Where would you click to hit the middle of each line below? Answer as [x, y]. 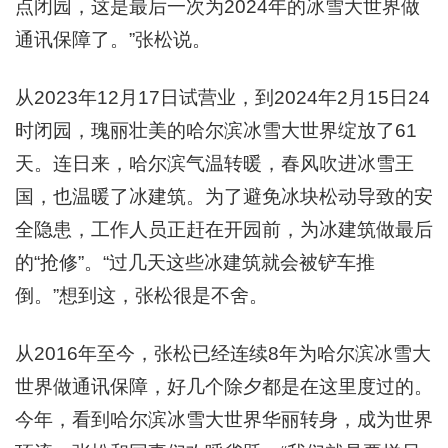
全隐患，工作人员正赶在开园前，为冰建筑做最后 [224, 229]
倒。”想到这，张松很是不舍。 [141, 295]
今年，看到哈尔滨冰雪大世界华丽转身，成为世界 [224, 419]
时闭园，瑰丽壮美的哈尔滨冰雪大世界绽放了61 [216, 130]
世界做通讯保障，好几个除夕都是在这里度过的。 [224, 386]
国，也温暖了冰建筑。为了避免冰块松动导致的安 [224, 196]
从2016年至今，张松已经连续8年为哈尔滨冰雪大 [223, 353]
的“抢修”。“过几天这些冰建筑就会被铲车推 [195, 262]
